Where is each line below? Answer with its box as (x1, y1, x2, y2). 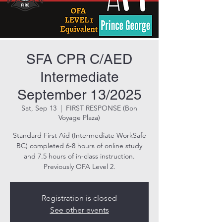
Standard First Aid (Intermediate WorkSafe (12, 131, 146, 140)
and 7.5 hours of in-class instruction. (24, 152, 135, 161)
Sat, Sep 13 (21, 104, 56, 112)
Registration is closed (42, 193, 117, 203)
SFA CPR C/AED (26, 51, 132, 67)
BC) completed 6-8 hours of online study (16, 141, 142, 150)
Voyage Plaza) (58, 113, 100, 122)
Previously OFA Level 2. (43, 162, 115, 171)
